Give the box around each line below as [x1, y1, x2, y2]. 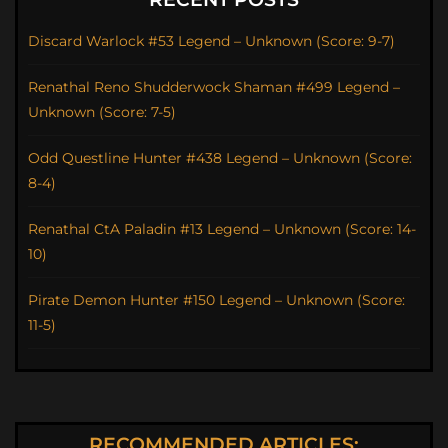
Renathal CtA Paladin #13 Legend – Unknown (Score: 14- [28, 220, 416, 239]
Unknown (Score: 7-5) [28, 103, 176, 122]
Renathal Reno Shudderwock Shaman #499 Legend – [28, 78, 400, 97]
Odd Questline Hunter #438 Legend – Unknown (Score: [28, 149, 412, 168]
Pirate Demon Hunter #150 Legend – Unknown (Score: [28, 291, 405, 310]
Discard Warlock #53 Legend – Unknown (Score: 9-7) [28, 32, 395, 51]
